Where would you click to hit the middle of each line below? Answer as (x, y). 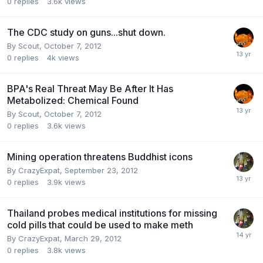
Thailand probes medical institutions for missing (112, 213)
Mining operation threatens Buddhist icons (100, 156)
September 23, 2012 (101, 170)
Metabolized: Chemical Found (73, 100)
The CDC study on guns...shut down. (86, 32)
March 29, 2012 (93, 238)
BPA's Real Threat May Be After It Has (90, 88)
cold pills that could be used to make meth (100, 225)
